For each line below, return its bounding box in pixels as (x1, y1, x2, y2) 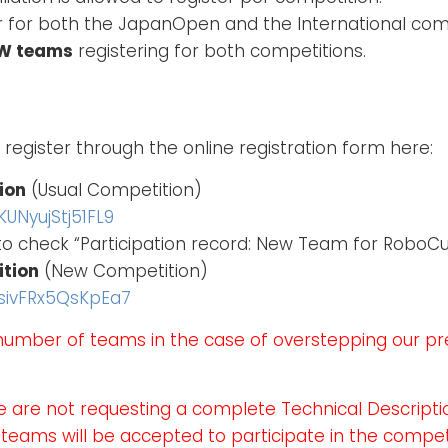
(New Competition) (39, 258, 208, 283)
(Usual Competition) (26, 177, 202, 202)
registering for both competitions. (73, 38, 366, 63)
